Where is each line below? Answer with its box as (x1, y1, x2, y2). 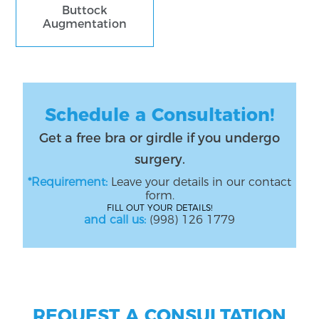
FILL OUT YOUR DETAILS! (107, 202, 212, 213)
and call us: (84, 212, 146, 226)
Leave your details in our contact (108, 174, 291, 189)
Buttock (62, 3, 108, 17)
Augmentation (43, 16, 127, 31)
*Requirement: (28, 174, 108, 189)
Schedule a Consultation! (45, 103, 274, 125)
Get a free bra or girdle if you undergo (39, 130, 280, 146)
